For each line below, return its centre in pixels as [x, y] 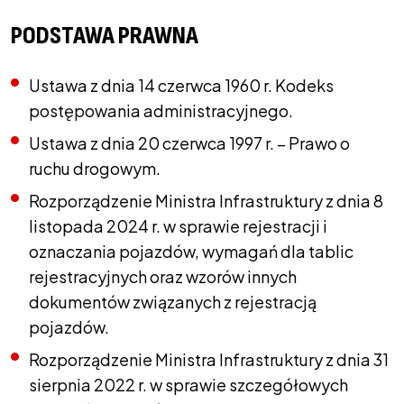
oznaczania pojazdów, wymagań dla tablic [191, 251]
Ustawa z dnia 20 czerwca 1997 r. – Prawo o [189, 143]
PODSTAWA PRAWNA [105, 36]
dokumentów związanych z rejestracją [173, 302]
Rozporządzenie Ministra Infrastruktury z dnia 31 [209, 359]
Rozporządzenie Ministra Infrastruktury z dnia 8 [206, 201]
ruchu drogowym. [95, 168]
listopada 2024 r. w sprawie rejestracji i [178, 226]
